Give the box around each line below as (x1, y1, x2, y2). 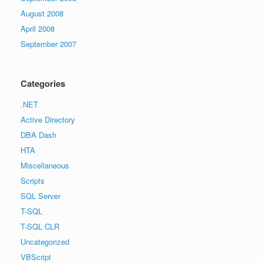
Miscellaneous (21, 160, 69, 171)
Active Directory (21, 114, 75, 126)
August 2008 (21, 8, 63, 19)
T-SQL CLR (21, 221, 59, 232)
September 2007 (21, 38, 76, 50)
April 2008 (21, 23, 55, 35)
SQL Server (21, 190, 60, 202)
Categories (21, 77, 65, 90)
